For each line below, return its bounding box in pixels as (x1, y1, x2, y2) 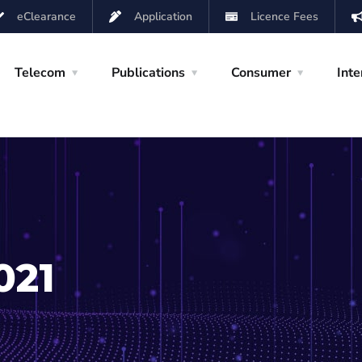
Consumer (231, 64, 291, 82)
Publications (112, 64, 185, 82)
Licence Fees (250, 9, 318, 24)
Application (133, 9, 192, 24)
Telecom (15, 64, 65, 82)
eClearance (17, 9, 77, 24)
